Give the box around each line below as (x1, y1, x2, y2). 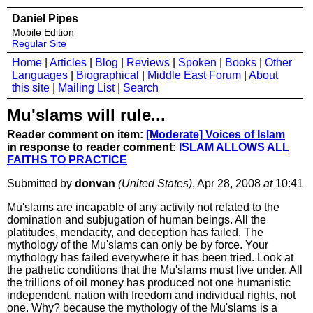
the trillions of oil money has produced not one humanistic (7, 277, 291, 289)
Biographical (76, 69, 139, 81)
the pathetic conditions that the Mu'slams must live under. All (7, 264, 303, 276)
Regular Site (12, 38, 66, 49)
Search (123, 82, 159, 94)
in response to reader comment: (7, 141, 179, 153)
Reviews (126, 57, 170, 68)
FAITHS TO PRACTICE (7, 154, 127, 166)
